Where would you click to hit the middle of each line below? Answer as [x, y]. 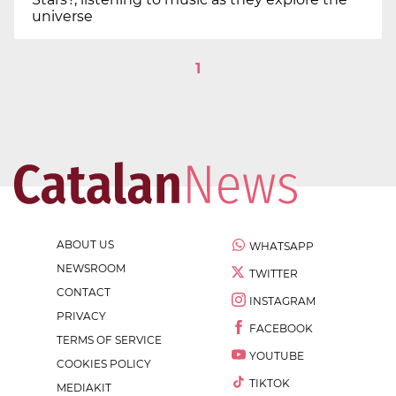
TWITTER [274, 273]
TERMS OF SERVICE [109, 339]
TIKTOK [270, 383]
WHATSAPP [282, 246]
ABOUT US [85, 244]
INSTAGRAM [282, 301]
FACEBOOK [281, 328]
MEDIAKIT [84, 387]
